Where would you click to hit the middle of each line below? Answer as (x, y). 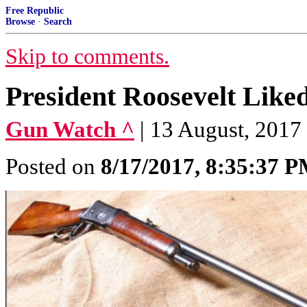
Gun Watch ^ (70, 130)
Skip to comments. (87, 57)
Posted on (53, 167)
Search (58, 22)
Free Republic (35, 11)
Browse (20, 22)
